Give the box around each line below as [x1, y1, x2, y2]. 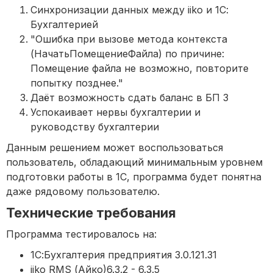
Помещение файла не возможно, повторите [30, 62, 249, 75]
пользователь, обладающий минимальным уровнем [6, 156, 263, 169]
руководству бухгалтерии [30, 121, 159, 133]
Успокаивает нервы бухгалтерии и [30, 106, 200, 119]
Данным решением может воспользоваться [6, 141, 223, 154]
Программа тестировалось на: [6, 228, 157, 241]
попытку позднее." [30, 77, 123, 90]
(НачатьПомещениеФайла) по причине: [30, 48, 224, 60]
